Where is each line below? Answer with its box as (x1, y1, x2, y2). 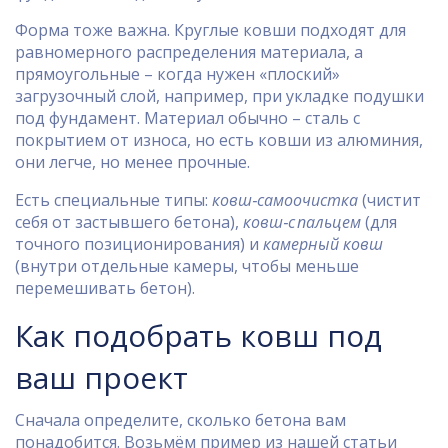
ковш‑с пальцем (243, 211, 361, 233)
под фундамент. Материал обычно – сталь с (15, 107, 360, 129)
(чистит (358, 189, 421, 211)
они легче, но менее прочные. (15, 151, 250, 173)
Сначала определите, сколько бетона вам (15, 409, 346, 431)
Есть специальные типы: (15, 189, 212, 211)
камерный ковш (263, 233, 383, 255)
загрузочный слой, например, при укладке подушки (15, 85, 424, 107)
